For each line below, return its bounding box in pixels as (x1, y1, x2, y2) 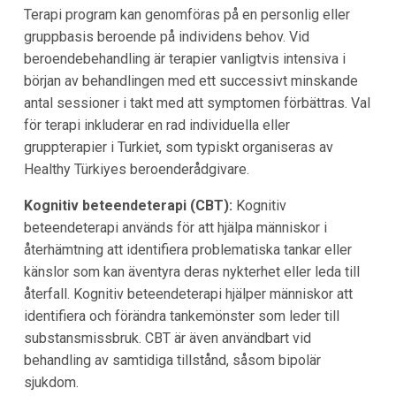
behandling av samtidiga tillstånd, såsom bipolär (23, 351, 321, 369)
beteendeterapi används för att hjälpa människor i (23, 218, 327, 236)
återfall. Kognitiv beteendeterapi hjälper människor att (23, 285, 353, 302)
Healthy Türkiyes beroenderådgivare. (23, 160, 249, 178)
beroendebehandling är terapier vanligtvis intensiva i (23, 49, 346, 67)
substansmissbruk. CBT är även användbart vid (23, 329, 311, 346)
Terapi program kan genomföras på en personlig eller (23, 5, 350, 23)
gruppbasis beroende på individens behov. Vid (23, 27, 309, 45)
